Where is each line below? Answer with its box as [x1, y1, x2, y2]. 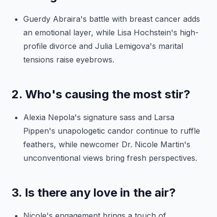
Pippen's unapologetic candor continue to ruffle [23, 126, 200, 136]
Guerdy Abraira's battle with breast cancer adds [23, 14, 200, 24]
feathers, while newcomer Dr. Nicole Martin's [23, 139, 190, 149]
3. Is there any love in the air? [12, 186, 176, 200]
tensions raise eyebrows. [23, 55, 114, 64]
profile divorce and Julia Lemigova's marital [23, 41, 183, 51]
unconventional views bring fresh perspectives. [23, 153, 197, 163]
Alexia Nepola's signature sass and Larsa [23, 112, 174, 122]
